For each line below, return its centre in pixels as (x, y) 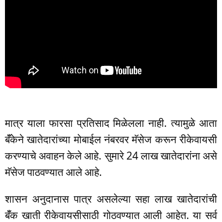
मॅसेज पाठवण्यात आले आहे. (54, 172)
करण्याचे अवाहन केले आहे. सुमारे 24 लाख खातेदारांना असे (111, 156)
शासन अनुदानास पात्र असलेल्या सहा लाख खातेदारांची (111, 199)
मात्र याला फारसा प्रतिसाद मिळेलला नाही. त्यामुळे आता (111, 123)
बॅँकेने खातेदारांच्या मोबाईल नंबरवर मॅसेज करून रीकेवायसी (111, 139)
